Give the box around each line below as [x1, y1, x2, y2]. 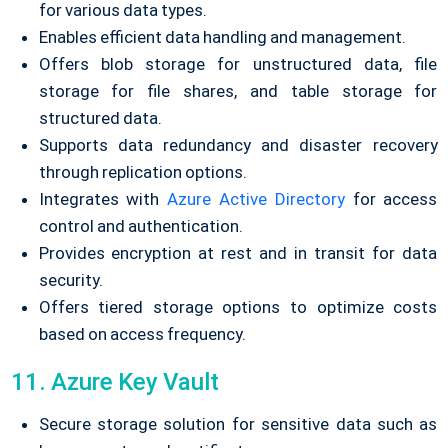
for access [344, 189, 438, 209]
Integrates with [38, 189, 168, 209]
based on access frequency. [38, 324, 246, 344]
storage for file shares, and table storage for [38, 81, 438, 101]
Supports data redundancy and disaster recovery [38, 135, 438, 155]
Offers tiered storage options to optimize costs [38, 297, 438, 317]
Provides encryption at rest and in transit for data [38, 243, 438, 263]
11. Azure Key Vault [10, 368, 219, 396]
